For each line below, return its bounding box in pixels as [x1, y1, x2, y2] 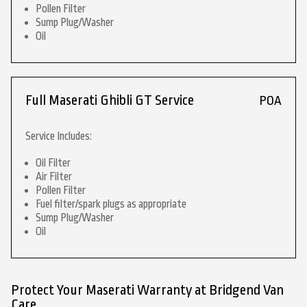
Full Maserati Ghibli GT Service [25, 93, 194, 108]
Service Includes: [25, 130, 92, 143]
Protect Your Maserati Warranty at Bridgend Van [11, 282, 284, 298]
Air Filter [36, 171, 72, 183]
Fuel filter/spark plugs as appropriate [36, 198, 186, 210]
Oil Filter [36, 157, 71, 169]
